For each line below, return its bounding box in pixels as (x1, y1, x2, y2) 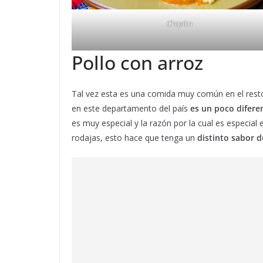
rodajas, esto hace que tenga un (72, 132, 197, 144)
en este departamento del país (72, 103, 190, 114)
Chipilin (167, 18, 193, 29)
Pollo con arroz (72, 50, 203, 76)
